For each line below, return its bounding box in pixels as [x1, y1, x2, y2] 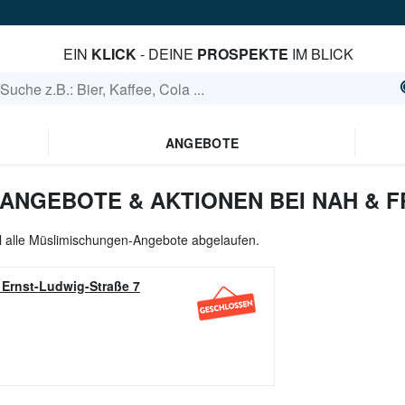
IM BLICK [287, 43, 353, 64]
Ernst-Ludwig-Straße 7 [2, 277, 140, 295]
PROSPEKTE [196, 43, 288, 64]
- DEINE [136, 43, 197, 64]
